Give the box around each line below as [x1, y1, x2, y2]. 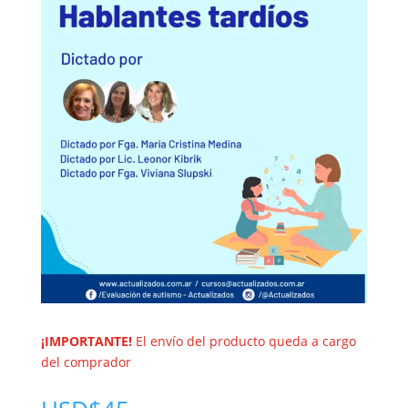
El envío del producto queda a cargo [131, 331, 356, 350]
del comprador [40, 352, 131, 371]
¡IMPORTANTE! [40, 331, 132, 350]
